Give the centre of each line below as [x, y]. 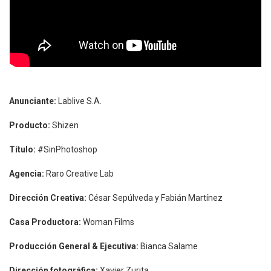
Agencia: [27, 174]
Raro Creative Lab [79, 174]
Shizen [64, 126]
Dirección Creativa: [48, 198]
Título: [22, 150]
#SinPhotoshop [67, 150]
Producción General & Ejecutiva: [74, 247]
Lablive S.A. [79, 101]
